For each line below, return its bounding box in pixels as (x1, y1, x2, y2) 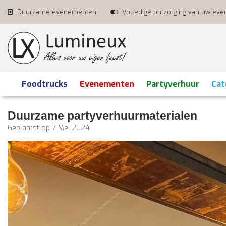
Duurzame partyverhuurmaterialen (8, 109, 197, 123)
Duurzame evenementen (17, 8, 96, 16)
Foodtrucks (22, 79, 68, 89)
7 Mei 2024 (52, 123, 90, 133)
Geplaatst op (8, 123, 52, 133)
